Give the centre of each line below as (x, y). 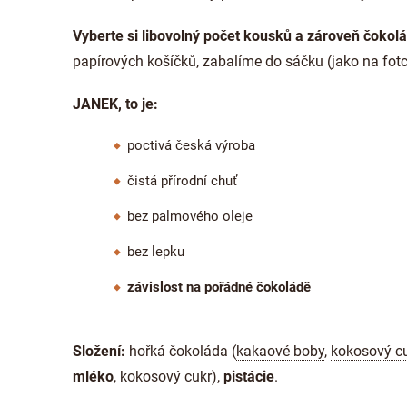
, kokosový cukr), (169, 377)
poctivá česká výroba (191, 145)
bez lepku (156, 252)
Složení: (101, 351)
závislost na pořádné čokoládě (221, 287)
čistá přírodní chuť (182, 181)
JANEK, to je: (117, 104)
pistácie (249, 377)
